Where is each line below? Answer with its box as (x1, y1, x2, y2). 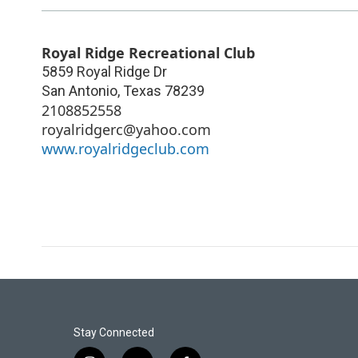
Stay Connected (74, 325, 154, 339)
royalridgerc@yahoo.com (42, 119, 211, 139)
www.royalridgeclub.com (42, 138, 209, 158)
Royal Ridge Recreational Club (42, 42, 255, 62)
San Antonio (42, 82, 117, 99)
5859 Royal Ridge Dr (42, 62, 167, 80)
